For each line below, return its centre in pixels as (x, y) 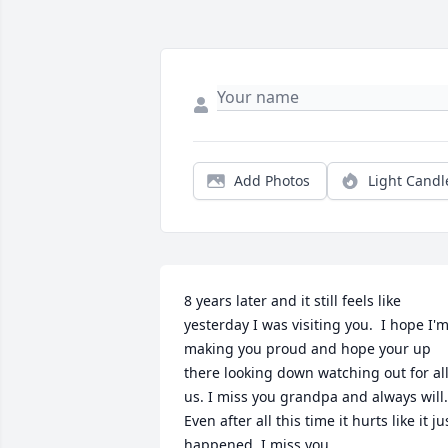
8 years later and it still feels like (292, 301)
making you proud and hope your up (307, 349)
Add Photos (272, 181)
